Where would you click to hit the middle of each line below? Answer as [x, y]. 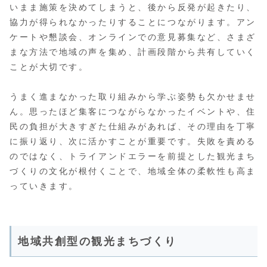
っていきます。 [44, 186]
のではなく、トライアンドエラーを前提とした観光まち [133, 156]
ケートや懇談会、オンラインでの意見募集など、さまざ [133, 37]
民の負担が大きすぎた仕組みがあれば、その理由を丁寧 [133, 126]
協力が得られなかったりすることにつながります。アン [133, 22]
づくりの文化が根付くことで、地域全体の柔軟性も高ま [133, 171]
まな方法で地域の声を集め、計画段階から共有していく [133, 52]
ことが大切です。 [49, 66]
